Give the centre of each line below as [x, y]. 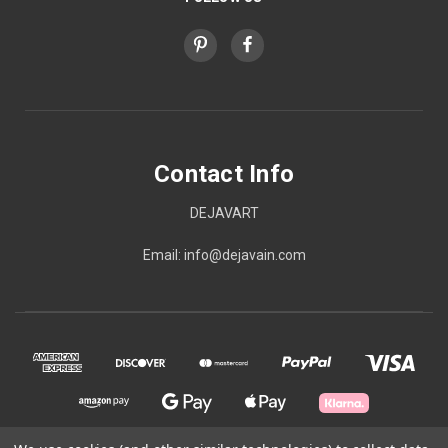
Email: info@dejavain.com [224, 254]
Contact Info [224, 173]
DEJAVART [224, 212]
